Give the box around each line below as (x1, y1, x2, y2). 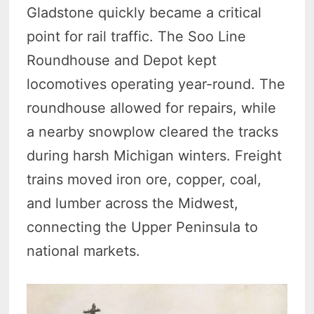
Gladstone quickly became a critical (27, 4, 262, 22)
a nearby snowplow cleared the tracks (27, 123, 279, 141)
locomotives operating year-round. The (27, 76, 286, 93)
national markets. (27, 243, 141, 260)
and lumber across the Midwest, (27, 195, 239, 212)
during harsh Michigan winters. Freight (27, 147, 282, 165)
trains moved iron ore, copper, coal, (27, 171, 262, 189)
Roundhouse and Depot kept (27, 52, 217, 69)
